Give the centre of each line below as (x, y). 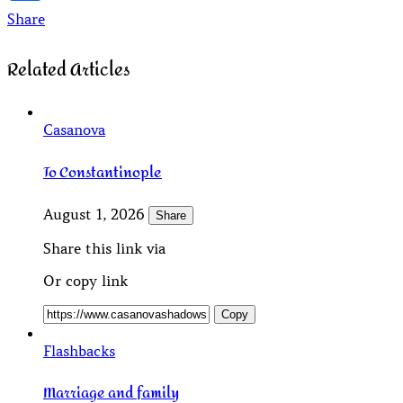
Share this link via (104, 248)
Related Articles (69, 70)
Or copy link (85, 280)
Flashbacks (79, 350)
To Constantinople (103, 172)
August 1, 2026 (96, 214)
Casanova (74, 130)
